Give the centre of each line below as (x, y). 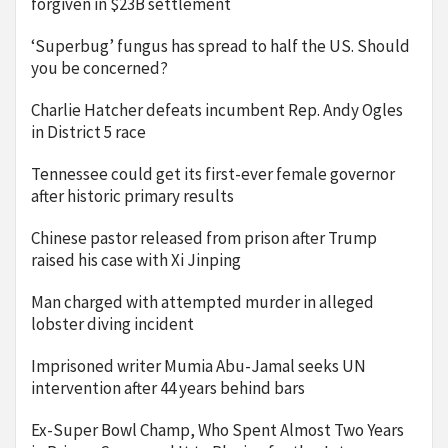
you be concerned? (99, 68)
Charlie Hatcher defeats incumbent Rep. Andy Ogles (217, 110)
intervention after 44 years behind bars (168, 388)
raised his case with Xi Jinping (136, 260)
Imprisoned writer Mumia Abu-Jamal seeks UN (198, 366)
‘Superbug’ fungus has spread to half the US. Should (220, 46)
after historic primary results (132, 196)
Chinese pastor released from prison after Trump (204, 238)
